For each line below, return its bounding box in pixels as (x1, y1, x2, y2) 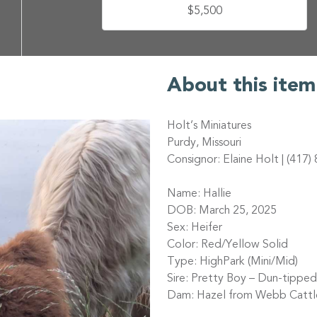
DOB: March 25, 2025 (167, 205, 277, 217)
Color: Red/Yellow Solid (167, 239, 288, 251)
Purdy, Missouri (167, 137, 241, 149)
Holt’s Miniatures (167, 120, 251, 132)
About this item (167, 76, 316, 97)
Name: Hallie (167, 188, 231, 200)
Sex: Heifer (167, 222, 222, 234)
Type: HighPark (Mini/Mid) (167, 256, 298, 268)
